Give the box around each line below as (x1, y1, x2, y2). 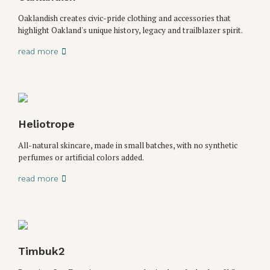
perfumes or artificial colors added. (18, 151, 144, 163)
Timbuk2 (18, 244, 65, 257)
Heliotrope (18, 117, 75, 130)
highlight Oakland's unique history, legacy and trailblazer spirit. (18, 24, 243, 36)
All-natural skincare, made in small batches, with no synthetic (18, 139, 237, 151)
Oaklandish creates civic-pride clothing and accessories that (18, 12, 231, 24)
